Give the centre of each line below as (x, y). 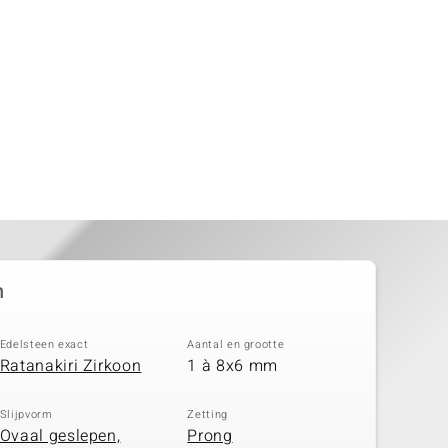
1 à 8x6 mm (232, 366)
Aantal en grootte (236, 344)
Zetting (207, 414)
